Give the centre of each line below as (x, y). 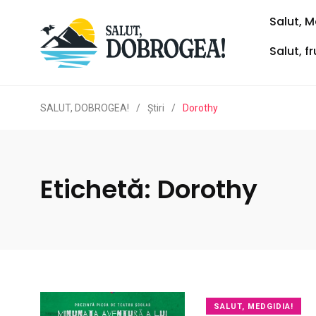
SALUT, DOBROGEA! (85, 108)
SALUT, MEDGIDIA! (254, 306)
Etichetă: (99, 189)
